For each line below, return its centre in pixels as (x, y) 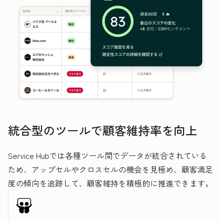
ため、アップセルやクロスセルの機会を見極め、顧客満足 (110, 169)
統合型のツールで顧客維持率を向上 (103, 130)
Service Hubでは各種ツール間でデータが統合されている (108, 156)
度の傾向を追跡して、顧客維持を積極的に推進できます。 (110, 183)
